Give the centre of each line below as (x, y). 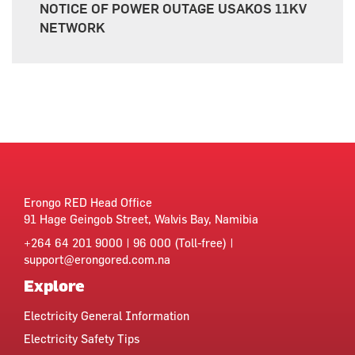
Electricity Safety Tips (82, 338)
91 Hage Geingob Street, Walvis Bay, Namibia (141, 219)
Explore (54, 285)
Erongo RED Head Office (88, 202)
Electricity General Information (107, 315)
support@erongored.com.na (97, 259)
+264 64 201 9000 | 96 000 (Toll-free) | (129, 242)
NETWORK (73, 28)
